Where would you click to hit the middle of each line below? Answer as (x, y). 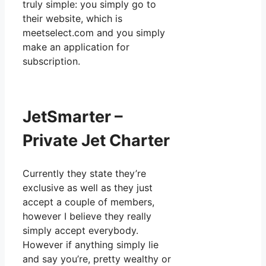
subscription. (51, 61)
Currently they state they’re (84, 173)
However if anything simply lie (91, 244)
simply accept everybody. (80, 230)
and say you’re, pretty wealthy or (97, 259)
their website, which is (72, 18)
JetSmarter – (73, 117)
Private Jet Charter (96, 141)
